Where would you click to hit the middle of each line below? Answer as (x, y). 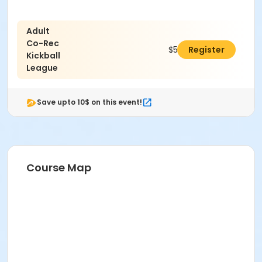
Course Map (59, 168)
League (42, 68)
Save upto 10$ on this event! (89, 102)
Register (206, 50)
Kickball (43, 56)
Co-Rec (43, 44)
